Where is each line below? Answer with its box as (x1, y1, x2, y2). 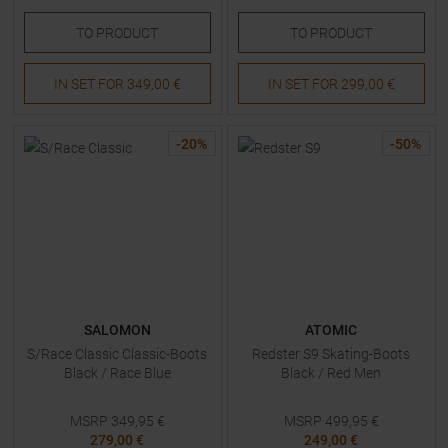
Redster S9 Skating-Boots (252, 346, 410, 362)
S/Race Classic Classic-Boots (27, 346, 207, 362)
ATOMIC (305, 322, 357, 338)
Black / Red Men (281, 365, 381, 381)
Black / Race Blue (63, 365, 171, 381)
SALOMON (83, 322, 151, 338)
